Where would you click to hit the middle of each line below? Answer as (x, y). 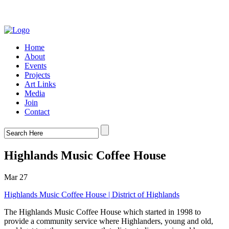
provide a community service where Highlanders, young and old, (109, 221)
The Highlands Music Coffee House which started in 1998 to (102, 212)
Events (36, 66)
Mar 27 (16, 177)
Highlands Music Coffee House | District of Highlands (92, 194)
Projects (37, 75)
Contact (37, 112)
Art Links (40, 84)
